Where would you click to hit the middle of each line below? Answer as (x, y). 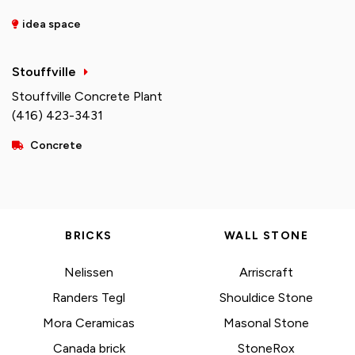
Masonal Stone (266, 323)
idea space (52, 25)
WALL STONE (266, 236)
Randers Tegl (89, 298)
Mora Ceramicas (89, 323)
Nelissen (89, 273)
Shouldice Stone (266, 298)
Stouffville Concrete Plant (87, 97)
